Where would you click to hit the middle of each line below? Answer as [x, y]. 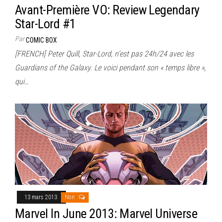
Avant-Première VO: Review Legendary [107, 10]
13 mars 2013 [41, 197]
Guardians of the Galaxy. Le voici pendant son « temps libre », [110, 68]
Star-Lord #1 [45, 24]
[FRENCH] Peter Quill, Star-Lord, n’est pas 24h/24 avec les [104, 54]
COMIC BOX [41, 40]
